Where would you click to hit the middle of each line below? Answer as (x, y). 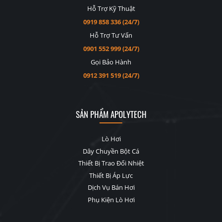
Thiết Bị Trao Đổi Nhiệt (111, 163)
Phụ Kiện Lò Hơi (111, 199)
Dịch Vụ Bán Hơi (111, 188)
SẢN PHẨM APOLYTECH (111, 114)
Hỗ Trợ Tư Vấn (111, 35)
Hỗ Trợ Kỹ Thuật (111, 8)
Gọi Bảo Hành (111, 62)
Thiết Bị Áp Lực (111, 175)
